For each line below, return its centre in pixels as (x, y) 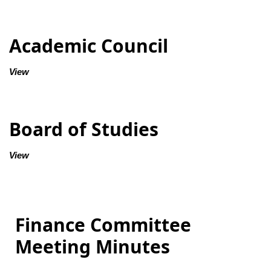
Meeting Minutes (93, 247)
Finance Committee (103, 225)
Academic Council (89, 46)
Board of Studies (84, 129)
